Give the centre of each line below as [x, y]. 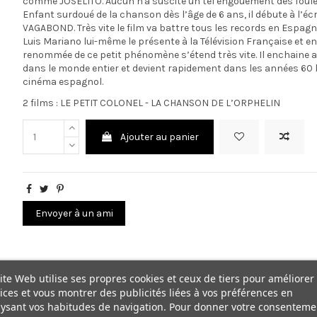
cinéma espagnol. [63, 81]
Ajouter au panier [159, 137]
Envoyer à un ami [74, 214]
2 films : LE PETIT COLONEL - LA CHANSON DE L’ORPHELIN [152, 103]
